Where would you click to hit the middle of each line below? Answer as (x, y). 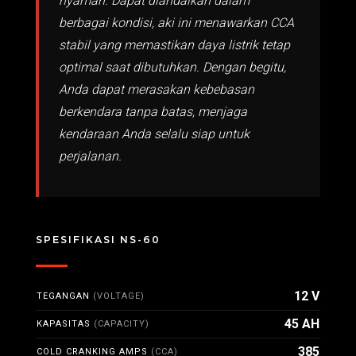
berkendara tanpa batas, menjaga (153, 112)
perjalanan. (90, 156)
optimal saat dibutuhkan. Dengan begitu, (172, 67)
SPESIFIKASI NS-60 (98, 240)
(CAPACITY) (122, 324)
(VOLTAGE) (119, 296)
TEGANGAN (65, 296)
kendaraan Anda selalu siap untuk (154, 134)
